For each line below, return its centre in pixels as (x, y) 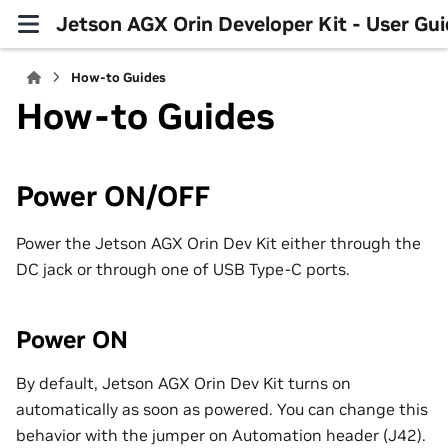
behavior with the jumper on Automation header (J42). (221, 434)
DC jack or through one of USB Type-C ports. (183, 268)
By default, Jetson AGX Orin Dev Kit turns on (183, 382)
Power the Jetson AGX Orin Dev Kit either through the (218, 242)
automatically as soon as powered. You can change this (222, 408)
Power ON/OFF (113, 196)
